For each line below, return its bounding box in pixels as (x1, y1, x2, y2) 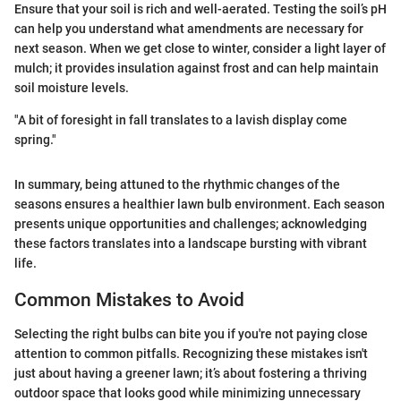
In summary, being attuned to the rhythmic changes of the (14, 176, 340, 192)
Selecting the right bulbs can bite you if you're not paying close (14, 327, 368, 342)
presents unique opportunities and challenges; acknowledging (14, 216, 367, 231)
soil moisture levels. (14, 80, 129, 95)
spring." (14, 132, 56, 147)
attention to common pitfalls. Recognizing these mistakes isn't (14, 346, 368, 362)
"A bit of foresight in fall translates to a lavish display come (14, 112, 347, 127)
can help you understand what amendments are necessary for (14, 21, 363, 36)
